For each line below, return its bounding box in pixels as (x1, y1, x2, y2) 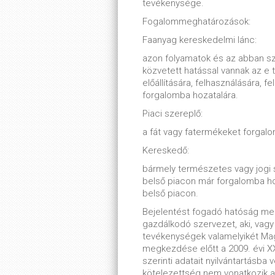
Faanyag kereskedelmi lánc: (142, 34, 257, 45)
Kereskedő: (142, 145, 189, 156)
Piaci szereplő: (142, 108, 203, 119)
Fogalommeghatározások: (142, 16, 250, 27)
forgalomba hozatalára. (142, 90, 238, 101)
